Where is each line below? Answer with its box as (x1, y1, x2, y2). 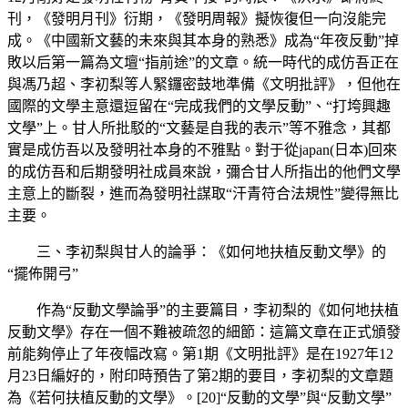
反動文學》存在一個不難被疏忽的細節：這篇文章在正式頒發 (7, 323, 401, 340)
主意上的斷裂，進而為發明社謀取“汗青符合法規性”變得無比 (7, 185, 399, 201)
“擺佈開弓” (7, 265, 78, 281)
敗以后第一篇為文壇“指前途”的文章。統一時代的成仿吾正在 (7, 54, 399, 70)
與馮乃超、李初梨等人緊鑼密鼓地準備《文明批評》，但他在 (7, 76, 401, 92)
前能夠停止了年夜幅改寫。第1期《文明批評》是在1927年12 (7, 345, 393, 362)
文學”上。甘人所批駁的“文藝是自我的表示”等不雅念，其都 (7, 119, 391, 136)
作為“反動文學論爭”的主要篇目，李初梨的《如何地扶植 (36, 301, 399, 318)
